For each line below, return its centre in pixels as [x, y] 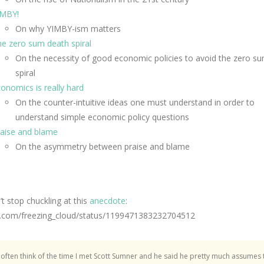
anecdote [108, 201]
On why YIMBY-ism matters [68, 29]
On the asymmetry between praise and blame [103, 146]
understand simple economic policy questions [102, 117]
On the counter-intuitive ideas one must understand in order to [136, 102]
